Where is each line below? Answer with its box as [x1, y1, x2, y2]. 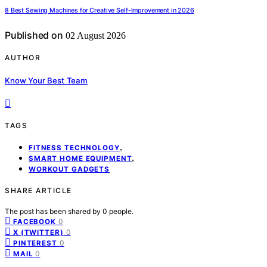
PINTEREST [13, 238, 57, 247]
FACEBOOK [13, 217, 56, 226]
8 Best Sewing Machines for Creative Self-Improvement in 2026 [5, 7, 194, 15]
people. [109, 206, 133, 216]
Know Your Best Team [5, 75, 88, 85]
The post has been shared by [5, 206, 103, 216]
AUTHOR [5, 53, 41, 63]
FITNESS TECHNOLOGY [29, 143, 120, 152]
